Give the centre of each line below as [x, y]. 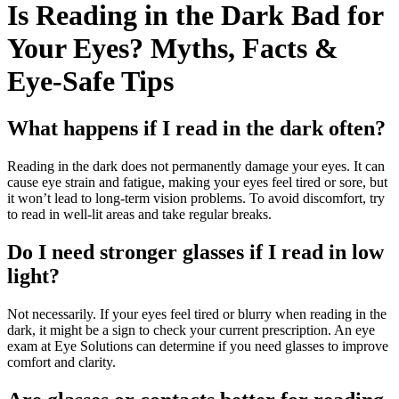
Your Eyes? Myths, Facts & [173, 48]
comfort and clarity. [61, 362]
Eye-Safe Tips [90, 81]
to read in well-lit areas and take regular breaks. [139, 215]
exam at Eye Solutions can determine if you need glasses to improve [198, 346]
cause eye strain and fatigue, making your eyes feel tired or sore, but [197, 183]
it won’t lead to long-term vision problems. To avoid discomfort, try [196, 199]
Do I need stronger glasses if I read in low [195, 252]
